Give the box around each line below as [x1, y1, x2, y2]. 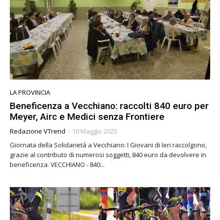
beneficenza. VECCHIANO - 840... [51, 160, 105, 169]
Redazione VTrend [10, 127, 65, 136]
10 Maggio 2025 [72, 127, 117, 136]
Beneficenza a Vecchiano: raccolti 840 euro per [10, 100, 209, 112]
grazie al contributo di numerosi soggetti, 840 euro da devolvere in [10, 150, 206, 160]
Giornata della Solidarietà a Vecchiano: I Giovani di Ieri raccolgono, [10, 140, 207, 150]
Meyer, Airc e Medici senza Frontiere [10, 111, 165, 123]
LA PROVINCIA [10, 88, 50, 97]
